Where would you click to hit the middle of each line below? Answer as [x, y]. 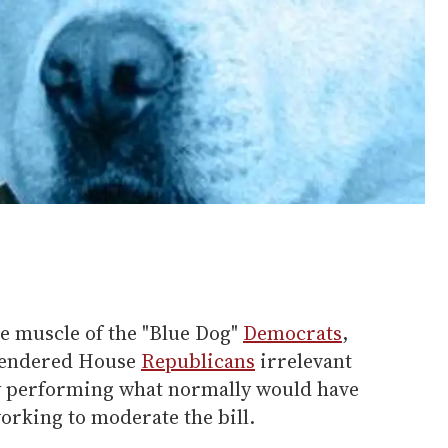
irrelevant [303, 360]
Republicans [198, 360]
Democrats [292, 332]
